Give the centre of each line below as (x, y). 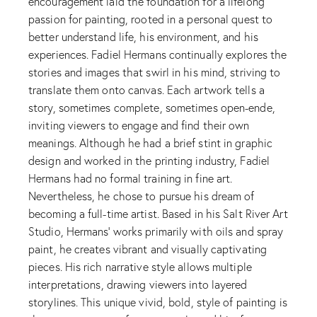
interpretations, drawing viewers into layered (138, 284)
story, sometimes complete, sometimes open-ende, (152, 108)
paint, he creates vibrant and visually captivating (148, 249)
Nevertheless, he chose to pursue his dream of (142, 196)
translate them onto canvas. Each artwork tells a (146, 90)
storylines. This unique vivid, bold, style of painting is (158, 302)
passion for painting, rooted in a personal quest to (151, 19)
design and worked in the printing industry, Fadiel (149, 161)
